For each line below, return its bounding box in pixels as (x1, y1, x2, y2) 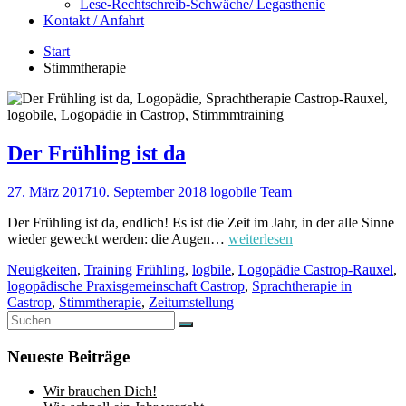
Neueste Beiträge (7, 346, 130, 366)
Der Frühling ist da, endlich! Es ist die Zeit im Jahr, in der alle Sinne (7, 214, 394, 230)
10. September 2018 (92, 183, 207, 199)
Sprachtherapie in (252, 277, 352, 294)
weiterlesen (228, 230, 293, 246)
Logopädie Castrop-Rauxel (238, 261, 393, 277)
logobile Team (210, 183, 292, 199)
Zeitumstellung (149, 294, 234, 310)
